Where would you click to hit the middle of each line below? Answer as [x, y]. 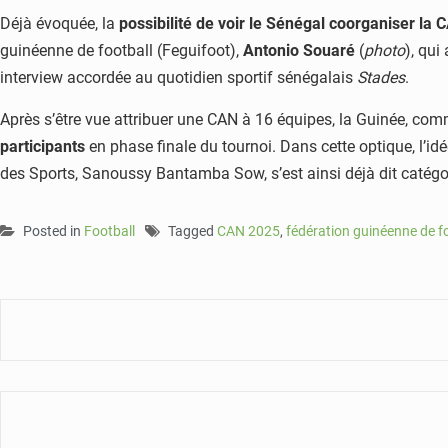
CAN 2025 [248, 231]
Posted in [53, 231]
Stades [381, 78]
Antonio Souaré [299, 51]
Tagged [192, 231]
